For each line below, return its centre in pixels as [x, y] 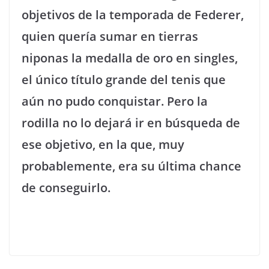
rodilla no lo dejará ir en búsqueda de [131, 123]
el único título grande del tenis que [124, 80]
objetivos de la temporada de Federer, [133, 15]
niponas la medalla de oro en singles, [130, 58]
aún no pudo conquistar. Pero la [115, 101]
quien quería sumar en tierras [110, 36]
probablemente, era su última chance [131, 166]
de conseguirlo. [66, 188]
